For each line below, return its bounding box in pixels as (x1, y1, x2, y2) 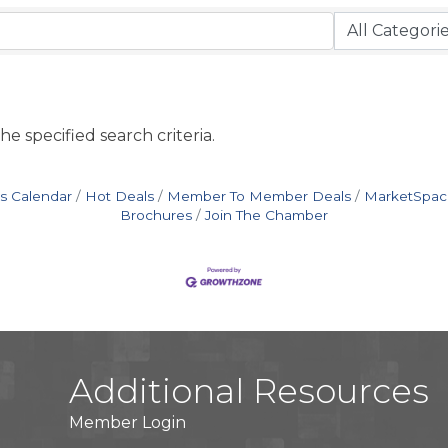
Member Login (69, 413, 187, 433)
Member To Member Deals (166, 188, 351, 204)
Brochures (120, 207, 192, 223)
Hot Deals (84, 188, 154, 204)
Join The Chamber (205, 207, 328, 223)
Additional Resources (69, 370, 430, 413)
